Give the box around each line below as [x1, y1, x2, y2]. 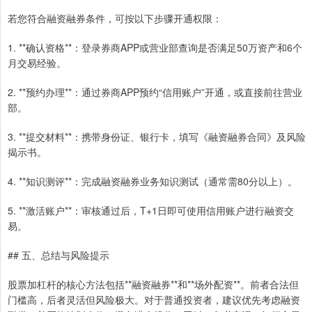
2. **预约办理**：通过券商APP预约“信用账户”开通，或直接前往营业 [8, 84, 302, 99]
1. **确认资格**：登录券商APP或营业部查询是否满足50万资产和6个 [8, 40, 302, 54]
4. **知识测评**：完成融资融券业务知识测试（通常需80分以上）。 [8, 173, 297, 188]
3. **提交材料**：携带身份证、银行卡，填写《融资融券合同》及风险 [8, 129, 306, 143]
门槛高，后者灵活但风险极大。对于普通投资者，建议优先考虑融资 [8, 292, 300, 306]
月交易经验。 [8, 55, 66, 70]
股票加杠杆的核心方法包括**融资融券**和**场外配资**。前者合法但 [8, 276, 299, 291]
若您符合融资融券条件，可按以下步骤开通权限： [8, 10, 222, 25]
